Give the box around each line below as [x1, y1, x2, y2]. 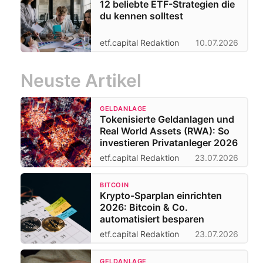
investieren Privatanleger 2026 [100, 136, 238, 149]
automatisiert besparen [100, 213, 204, 225]
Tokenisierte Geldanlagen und [100, 113, 234, 125]
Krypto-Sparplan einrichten [100, 189, 222, 201]
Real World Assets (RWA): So [100, 124, 230, 137]
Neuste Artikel [21, 69, 141, 91]
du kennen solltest [100, 9, 183, 22]
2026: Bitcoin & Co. [100, 201, 188, 213]
